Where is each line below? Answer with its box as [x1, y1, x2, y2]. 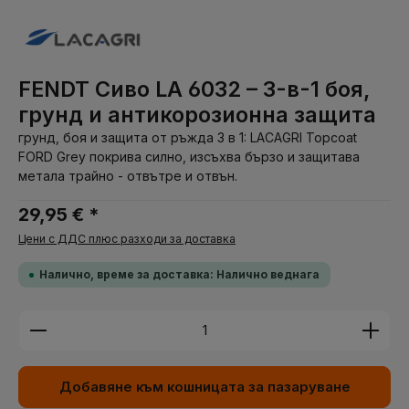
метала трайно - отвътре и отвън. [18, 168, 237, 184]
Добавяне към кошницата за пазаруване [58, 379, 351, 395]
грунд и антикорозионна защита [18, 101, 376, 128]
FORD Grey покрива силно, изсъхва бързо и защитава [18, 149, 360, 164]
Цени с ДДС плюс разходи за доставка [18, 232, 236, 246]
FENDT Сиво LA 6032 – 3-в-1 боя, [18, 76, 371, 102]
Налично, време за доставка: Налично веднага [39, 267, 320, 281]
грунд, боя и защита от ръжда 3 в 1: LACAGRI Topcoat [18, 130, 357, 145]
